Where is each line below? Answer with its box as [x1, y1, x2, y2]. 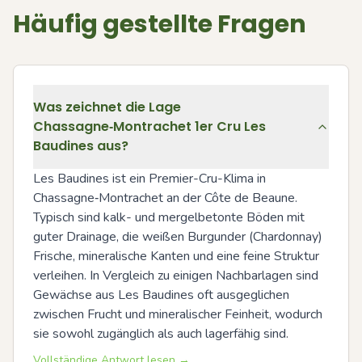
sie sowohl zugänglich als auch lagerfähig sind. [33, 324, 288, 343]
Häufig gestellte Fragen [13, 6, 306, 41]
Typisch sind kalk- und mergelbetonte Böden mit [33, 208, 305, 226]
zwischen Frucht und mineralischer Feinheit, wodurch [33, 305, 322, 323]
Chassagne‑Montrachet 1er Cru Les [33, 116, 266, 136]
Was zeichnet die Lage [33, 97, 181, 116]
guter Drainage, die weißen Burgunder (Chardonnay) [33, 227, 322, 246]
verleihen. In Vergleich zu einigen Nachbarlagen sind [33, 266, 318, 284]
